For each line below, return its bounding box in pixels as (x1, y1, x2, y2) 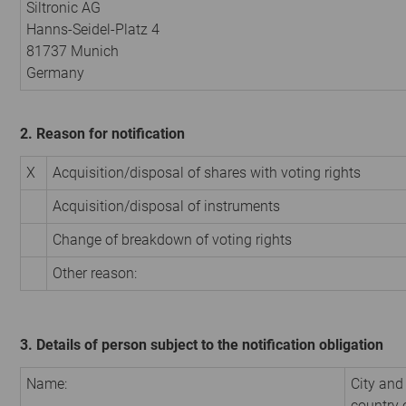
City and (351, 374, 403, 392)
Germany (26, 63, 84, 82)
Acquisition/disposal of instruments (53, 197, 280, 215)
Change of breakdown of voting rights (53, 230, 292, 248)
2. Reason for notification (20, 124, 185, 142)
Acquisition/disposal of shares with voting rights (53, 163, 361, 181)
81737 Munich (26, 42, 119, 60)
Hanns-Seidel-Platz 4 (26, 20, 159, 38)
